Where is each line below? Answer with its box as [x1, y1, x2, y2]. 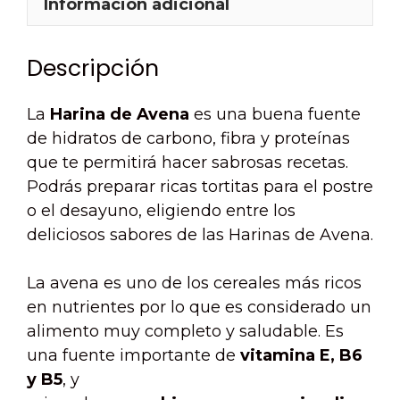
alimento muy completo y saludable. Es [27, 321, 344, 342]
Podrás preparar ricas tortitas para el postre [27, 177, 373, 197]
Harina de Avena [50, 104, 189, 125]
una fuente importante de [27, 346, 240, 366]
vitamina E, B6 [240, 346, 362, 366]
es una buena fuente [189, 104, 361, 125]
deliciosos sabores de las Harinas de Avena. [27, 225, 373, 246]
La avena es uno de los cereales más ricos [27, 273, 362, 294]
